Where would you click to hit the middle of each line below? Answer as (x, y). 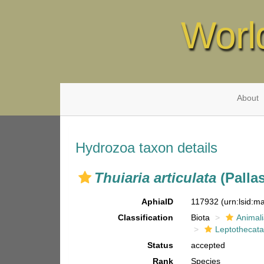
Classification (146, 217)
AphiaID (158, 202)
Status (161, 245)
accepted (208, 245)
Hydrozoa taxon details (146, 148)
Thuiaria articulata (155, 178)
